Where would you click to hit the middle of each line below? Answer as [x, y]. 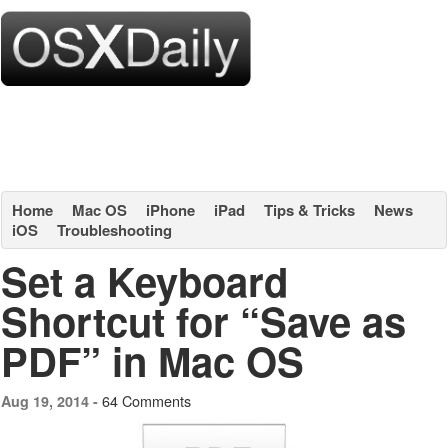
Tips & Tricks [309, 210]
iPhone [170, 210]
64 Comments [146, 400]
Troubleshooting [114, 230]
